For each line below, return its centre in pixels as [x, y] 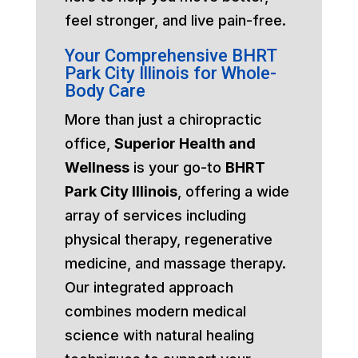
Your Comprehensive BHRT [170, 55]
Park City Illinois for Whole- [170, 73]
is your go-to [177, 167]
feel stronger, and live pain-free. [175, 20]
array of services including [155, 215]
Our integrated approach [149, 287]
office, [89, 143]
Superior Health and [185, 143]
